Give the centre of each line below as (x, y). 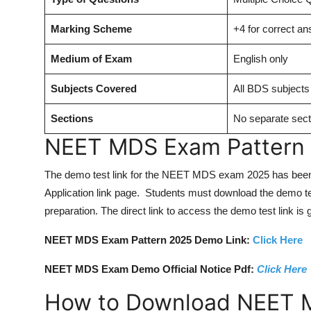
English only (261, 58)
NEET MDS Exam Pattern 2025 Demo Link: (149, 239)
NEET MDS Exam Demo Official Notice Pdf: (151, 269)
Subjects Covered (94, 88)
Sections (72, 118)
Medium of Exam (91, 58)
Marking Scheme (91, 28)
